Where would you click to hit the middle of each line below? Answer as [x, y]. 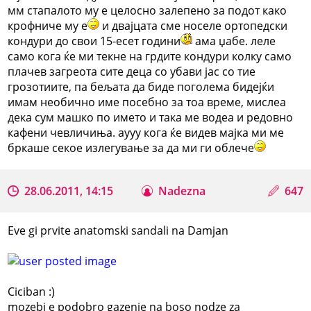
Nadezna [182, 191]
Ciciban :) [32, 291]
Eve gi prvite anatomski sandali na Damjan [118, 230]
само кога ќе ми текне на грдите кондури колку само [150, 56]
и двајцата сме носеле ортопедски [194, 25]
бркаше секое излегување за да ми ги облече [131, 148]
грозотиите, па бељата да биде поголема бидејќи [141, 86]
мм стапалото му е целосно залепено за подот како [148, 10]
